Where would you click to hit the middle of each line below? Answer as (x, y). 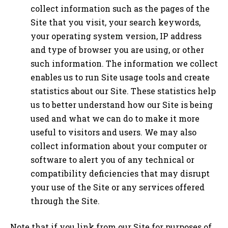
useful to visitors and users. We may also (113, 132)
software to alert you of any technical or (112, 160)
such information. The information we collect (124, 64)
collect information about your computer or (119, 146)
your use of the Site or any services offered (118, 187)
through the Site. (65, 201)
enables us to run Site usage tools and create (120, 77)
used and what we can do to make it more (115, 119)
